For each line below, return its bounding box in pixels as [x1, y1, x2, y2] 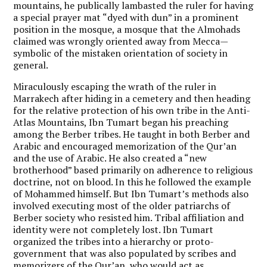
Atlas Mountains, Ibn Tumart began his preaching [13, 115, 229, 129]
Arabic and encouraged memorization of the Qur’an [13, 139, 237, 153]
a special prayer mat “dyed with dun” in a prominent [13, 10, 240, 24]
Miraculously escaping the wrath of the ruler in [13, 79, 217, 93]
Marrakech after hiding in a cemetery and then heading [13, 91, 251, 105]
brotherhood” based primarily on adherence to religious [13, 163, 253, 176]
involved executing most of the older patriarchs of [13, 198, 231, 212]
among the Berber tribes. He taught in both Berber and [13, 127, 250, 141]
